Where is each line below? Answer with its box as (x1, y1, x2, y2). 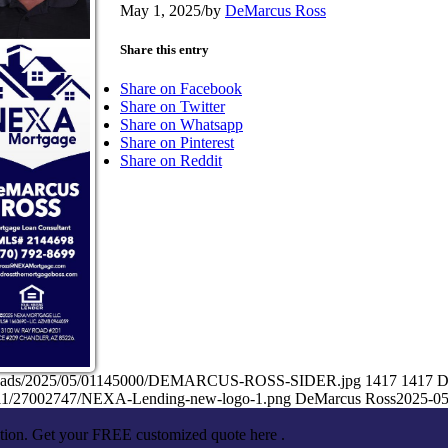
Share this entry (120, 41, 209, 57)
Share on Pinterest (120, 134, 234, 152)
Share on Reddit (120, 152, 222, 170)
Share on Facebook (120, 80, 242, 98)
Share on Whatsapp (120, 116, 243, 134)
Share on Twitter (120, 98, 225, 116)
